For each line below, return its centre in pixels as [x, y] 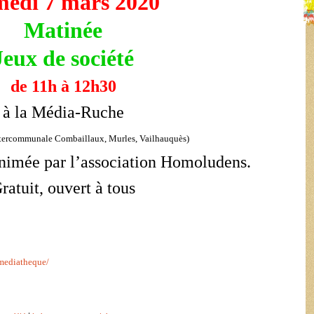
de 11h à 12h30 [63, 86]
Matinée [63, 30]
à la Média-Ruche [63, 112]
